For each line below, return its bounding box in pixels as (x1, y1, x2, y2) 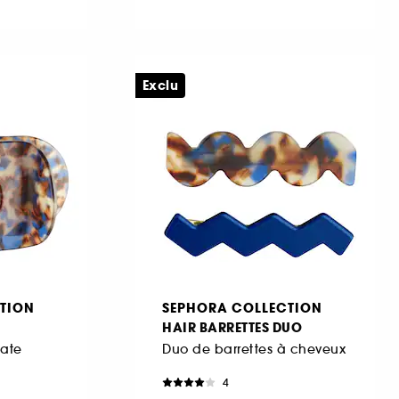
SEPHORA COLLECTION (162, 298, 322, 317)
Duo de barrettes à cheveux (162, 340, 346, 357)
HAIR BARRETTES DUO (162, 318, 302, 337)
